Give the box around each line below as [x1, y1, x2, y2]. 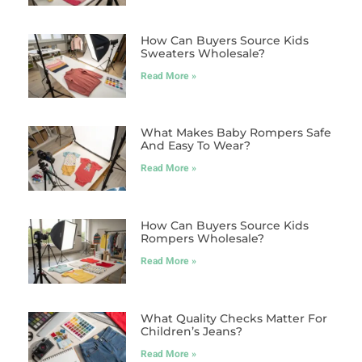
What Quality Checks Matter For [140, 311, 327, 326]
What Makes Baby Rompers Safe [140, 125, 331, 141]
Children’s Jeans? [140, 324, 242, 339]
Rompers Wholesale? [140, 231, 264, 246]
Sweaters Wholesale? [140, 45, 265, 61]
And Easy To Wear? [140, 138, 250, 154]
